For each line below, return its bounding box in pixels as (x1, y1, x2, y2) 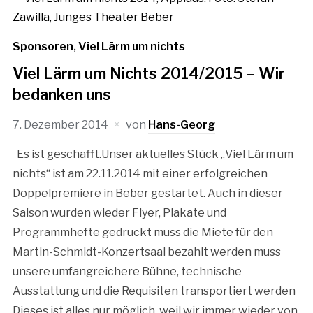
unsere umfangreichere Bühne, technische (12, 265, 242, 278)
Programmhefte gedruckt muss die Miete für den (12, 226, 273, 239)
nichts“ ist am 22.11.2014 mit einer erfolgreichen (12, 167, 268, 180)
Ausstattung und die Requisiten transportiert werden (12, 284, 296, 298)
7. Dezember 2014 (12, 118, 108, 131)
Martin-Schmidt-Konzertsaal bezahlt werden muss (12, 245, 281, 259)
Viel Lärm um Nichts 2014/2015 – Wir (12, 64, 285, 82)
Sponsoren (12, 40, 73, 53)
